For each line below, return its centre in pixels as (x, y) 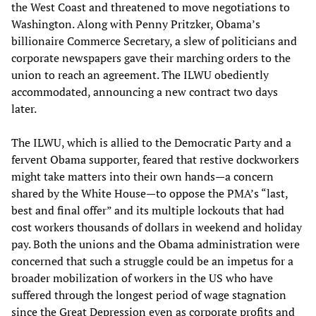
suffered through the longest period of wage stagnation (149, 294)
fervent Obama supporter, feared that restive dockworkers (155, 159)
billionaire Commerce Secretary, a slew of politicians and (154, 41)
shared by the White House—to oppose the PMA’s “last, (150, 193)
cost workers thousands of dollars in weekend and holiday (157, 227)
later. (24, 108)
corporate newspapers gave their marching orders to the (151, 57)
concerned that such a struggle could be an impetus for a (152, 261)
